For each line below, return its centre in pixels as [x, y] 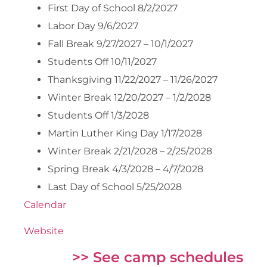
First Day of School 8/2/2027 [113, 8]
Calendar [45, 204]
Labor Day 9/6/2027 [93, 26]
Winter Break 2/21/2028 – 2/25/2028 [130, 151]
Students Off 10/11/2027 [102, 61]
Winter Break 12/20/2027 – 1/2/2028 [129, 97]
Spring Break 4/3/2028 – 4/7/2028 [125, 169]
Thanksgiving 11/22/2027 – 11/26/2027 [133, 79]
